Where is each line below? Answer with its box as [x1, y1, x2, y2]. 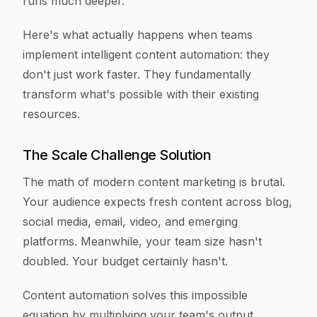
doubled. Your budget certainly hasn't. [23, 254, 228, 268]
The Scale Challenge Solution [23, 146, 211, 163]
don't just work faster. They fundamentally [23, 67, 251, 81]
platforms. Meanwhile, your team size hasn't [23, 234, 262, 248]
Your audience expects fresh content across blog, [23, 195, 292, 209]
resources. [23, 107, 80, 121]
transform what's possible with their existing [23, 87, 259, 101]
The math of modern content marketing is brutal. [23, 175, 285, 189]
